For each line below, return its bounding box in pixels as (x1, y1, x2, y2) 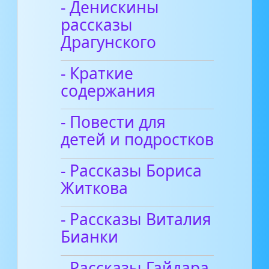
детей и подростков (61, 128, 214, 151)
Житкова (61, 177, 128, 199)
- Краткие (61, 62, 134, 84)
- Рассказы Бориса (61, 160, 202, 182)
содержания (61, 79, 156, 101)
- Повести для (61, 111, 166, 133)
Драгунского (61, 31, 157, 53)
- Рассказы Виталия (61, 208, 212, 231)
